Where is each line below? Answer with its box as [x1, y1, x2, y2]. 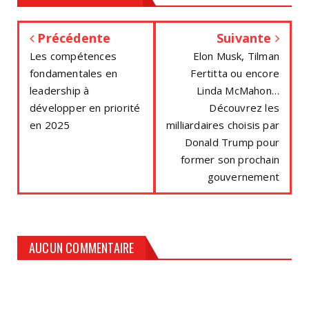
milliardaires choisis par [166, 117, 279, 132]
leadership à [30, 83, 90, 97]
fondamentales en [30, 66, 118, 80]
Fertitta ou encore [190, 66, 279, 80]
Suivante [216, 29, 275, 46]
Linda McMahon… [197, 83, 279, 97]
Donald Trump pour [184, 134, 279, 149]
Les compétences [30, 48, 117, 63]
